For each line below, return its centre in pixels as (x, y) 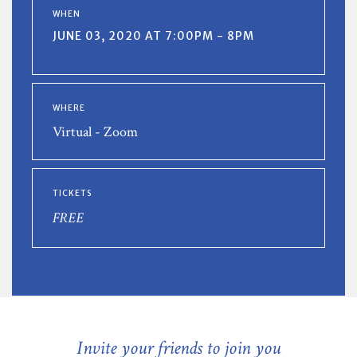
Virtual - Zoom (95, 132)
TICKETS (72, 193)
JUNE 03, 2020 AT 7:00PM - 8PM (153, 36)
